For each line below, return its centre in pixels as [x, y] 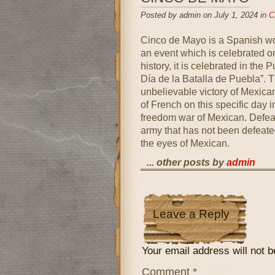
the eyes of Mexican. [185, 143]
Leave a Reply [191, 214]
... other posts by [186, 162]
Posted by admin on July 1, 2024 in [204, 15]
